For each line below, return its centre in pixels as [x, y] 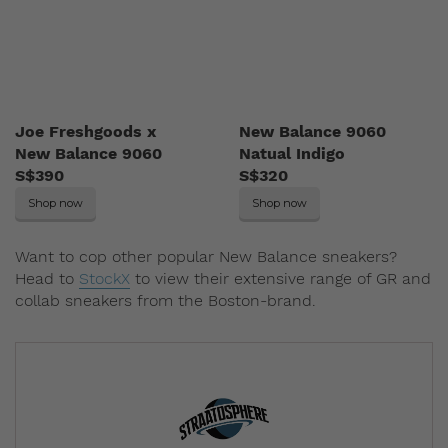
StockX [104, 279]
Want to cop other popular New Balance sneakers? [206, 257]
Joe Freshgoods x [85, 132]
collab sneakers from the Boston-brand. [165, 301]
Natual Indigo [292, 154]
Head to [47, 279]
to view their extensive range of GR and [280, 279]
